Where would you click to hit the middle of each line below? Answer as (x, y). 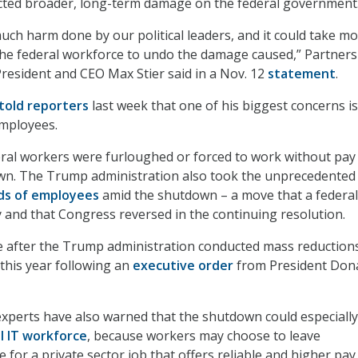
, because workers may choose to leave (204, 336)
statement (302, 74)
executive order (183, 266)
